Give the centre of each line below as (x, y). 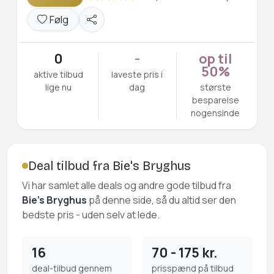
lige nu (59, 87)
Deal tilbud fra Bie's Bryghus (109, 166)
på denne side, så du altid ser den (161, 200)
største (215, 87)
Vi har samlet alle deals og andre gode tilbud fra (127, 185)
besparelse (215, 100)
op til (215, 59)
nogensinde (216, 113)
